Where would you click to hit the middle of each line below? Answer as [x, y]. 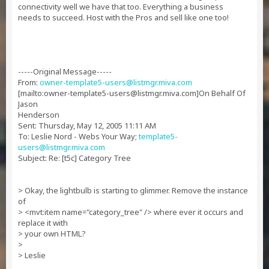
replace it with [43, 223]
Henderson [39, 115]
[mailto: [31, 93]
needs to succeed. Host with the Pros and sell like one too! [123, 17]
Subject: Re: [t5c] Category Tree [74, 158]
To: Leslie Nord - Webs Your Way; [78, 136]
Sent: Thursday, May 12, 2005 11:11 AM [87, 125]
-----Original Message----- [65, 71]
